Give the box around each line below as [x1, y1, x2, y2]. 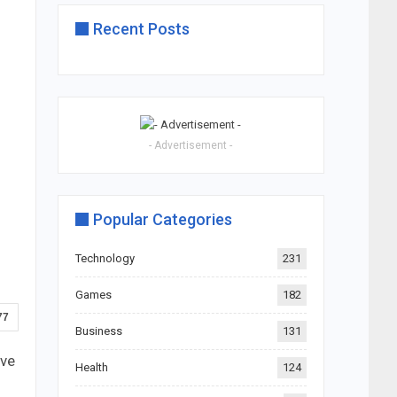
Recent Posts [92, 19, 190, 38]
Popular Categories [92, 209, 232, 229]
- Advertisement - [149, 138, 233, 152]
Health [74, 360, 108, 374]
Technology [74, 251, 135, 265]
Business [74, 323, 122, 338]
